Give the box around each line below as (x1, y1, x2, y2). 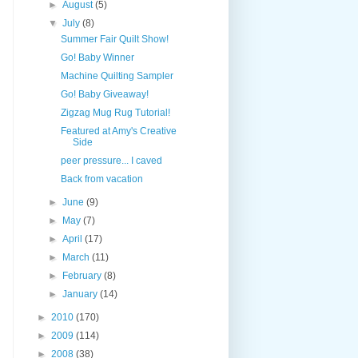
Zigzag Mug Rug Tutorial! (60, 106, 170, 118)
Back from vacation (60, 173, 143, 185)
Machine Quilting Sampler (60, 70, 173, 82)
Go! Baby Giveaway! (60, 88, 149, 100)
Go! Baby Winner (60, 51, 134, 63)
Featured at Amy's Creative (60, 125, 177, 137)
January (62, 288, 101, 300)
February (62, 269, 105, 281)
